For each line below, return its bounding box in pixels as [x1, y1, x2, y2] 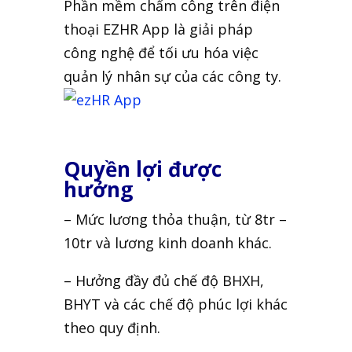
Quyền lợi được [63, 155, 222, 184]
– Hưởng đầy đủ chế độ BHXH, [63, 271, 264, 291]
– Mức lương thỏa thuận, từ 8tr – [63, 210, 287, 229]
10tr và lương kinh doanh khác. [63, 233, 272, 253]
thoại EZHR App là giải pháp [63, 20, 253, 39]
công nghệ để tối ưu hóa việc [63, 43, 258, 63]
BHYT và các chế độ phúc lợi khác [63, 295, 288, 314]
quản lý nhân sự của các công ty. [63, 67, 281, 86]
